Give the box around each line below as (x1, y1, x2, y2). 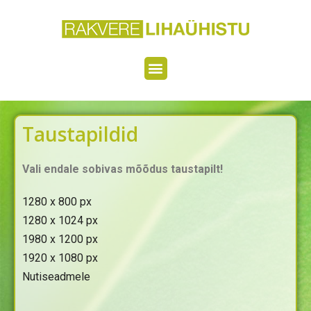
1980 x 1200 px (22, 232, 98, 246)
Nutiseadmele (22, 269, 90, 283)
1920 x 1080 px (22, 251, 98, 264)
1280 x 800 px (22, 194, 92, 208)
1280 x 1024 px (22, 213, 98, 227)
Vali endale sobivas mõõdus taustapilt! (22, 162, 223, 176)
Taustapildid (22, 120, 138, 147)
